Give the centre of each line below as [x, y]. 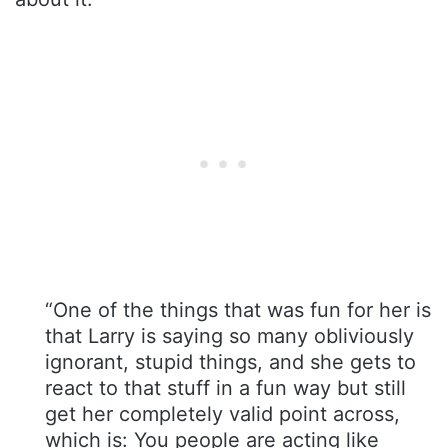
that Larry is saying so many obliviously [229, 335]
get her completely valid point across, [222, 413]
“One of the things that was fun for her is [238, 309]
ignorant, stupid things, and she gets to [230, 361]
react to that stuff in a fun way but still [225, 387]
